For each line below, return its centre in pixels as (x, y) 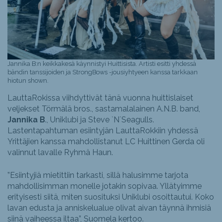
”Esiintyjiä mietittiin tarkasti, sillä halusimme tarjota (98, 175)
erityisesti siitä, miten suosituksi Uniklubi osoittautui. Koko (111, 197)
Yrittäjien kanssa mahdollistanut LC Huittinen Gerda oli (106, 142)
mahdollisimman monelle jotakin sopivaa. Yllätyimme (105, 186)
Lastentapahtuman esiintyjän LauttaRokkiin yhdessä (103, 131)
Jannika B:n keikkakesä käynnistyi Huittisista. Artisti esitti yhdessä (102, 64)
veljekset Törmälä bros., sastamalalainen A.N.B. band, (104, 109)
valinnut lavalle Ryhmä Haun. (60, 153)
